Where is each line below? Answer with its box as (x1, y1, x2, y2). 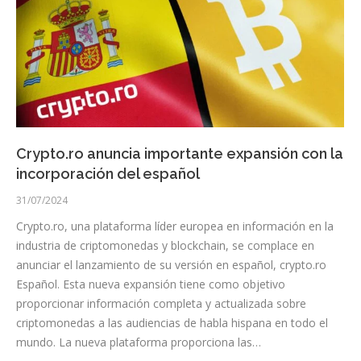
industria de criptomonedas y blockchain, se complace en (16, 237, 314, 253)
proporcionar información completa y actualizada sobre (16, 295, 306, 311)
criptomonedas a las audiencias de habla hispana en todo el (16, 314, 328, 330)
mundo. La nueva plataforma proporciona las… (16, 334, 261, 350)
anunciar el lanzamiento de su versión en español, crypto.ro (16, 256, 326, 272)
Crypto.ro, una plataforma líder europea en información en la (16, 218, 334, 234)
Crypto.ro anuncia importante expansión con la (16, 144, 343, 162)
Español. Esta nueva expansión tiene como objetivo (16, 276, 285, 292)
